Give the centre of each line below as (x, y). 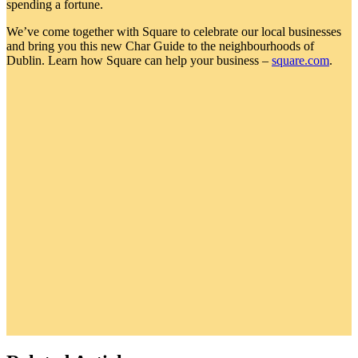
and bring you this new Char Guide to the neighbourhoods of (160, 46)
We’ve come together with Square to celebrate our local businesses (174, 31)
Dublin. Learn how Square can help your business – (139, 60)
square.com (300, 60)
